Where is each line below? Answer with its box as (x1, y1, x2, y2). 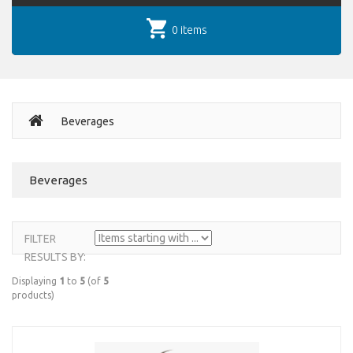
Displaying (12, 276, 59, 286)
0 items (169, 24, 207, 36)
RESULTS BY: (24, 251, 86, 263)
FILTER (24, 232, 56, 245)
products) (12, 290, 54, 300)
